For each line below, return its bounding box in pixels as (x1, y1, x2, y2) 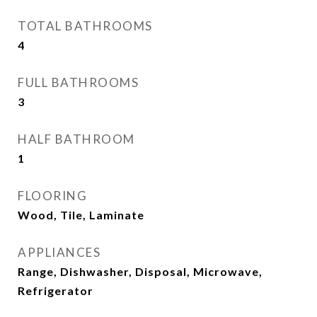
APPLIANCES (18, 245, 100, 260)
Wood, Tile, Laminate (18, 208, 144, 221)
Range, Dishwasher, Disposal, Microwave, (18, 265, 263, 278)
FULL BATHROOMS (18, 75, 139, 90)
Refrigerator (18, 284, 93, 297)
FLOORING (18, 188, 87, 203)
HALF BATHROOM (18, 132, 135, 146)
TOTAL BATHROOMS (18, 18, 153, 33)
